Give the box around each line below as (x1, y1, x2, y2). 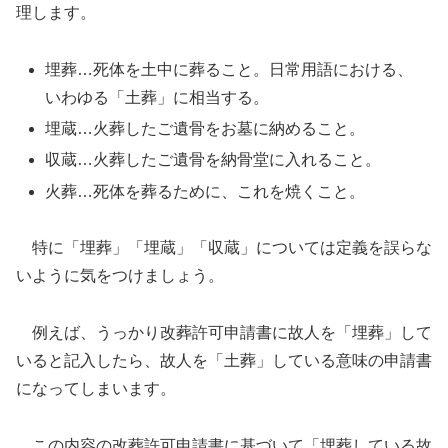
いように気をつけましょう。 (16, 267, 224, 285)
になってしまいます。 (16, 380, 176, 398)
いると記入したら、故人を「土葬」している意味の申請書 (16, 352, 432, 370)
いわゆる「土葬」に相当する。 (45, 89, 270, 106)
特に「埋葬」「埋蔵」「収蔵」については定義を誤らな (16, 239, 432, 257)
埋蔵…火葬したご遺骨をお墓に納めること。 (45, 120, 366, 138)
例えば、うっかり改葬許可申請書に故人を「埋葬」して (16, 324, 432, 342)
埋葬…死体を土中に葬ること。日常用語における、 (45, 61, 414, 78)
